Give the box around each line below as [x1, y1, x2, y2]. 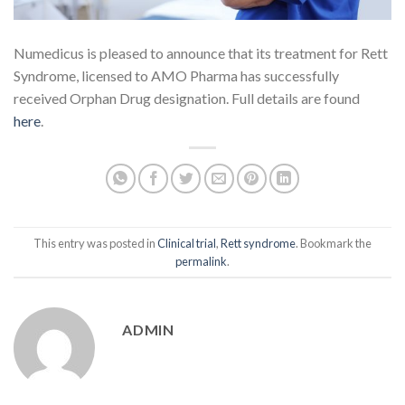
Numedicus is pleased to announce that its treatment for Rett [14, 44, 388, 62]
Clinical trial [157, 235, 216, 250]
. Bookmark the [296, 235, 372, 250]
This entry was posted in [33, 235, 157, 250]
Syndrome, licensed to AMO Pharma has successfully [14, 67, 339, 85]
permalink [175, 253, 227, 268]
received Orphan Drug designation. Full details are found [14, 89, 360, 108]
